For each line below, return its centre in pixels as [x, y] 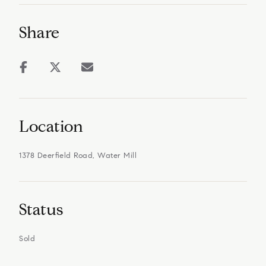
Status [41, 209]
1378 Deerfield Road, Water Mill [78, 155]
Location [51, 126]
